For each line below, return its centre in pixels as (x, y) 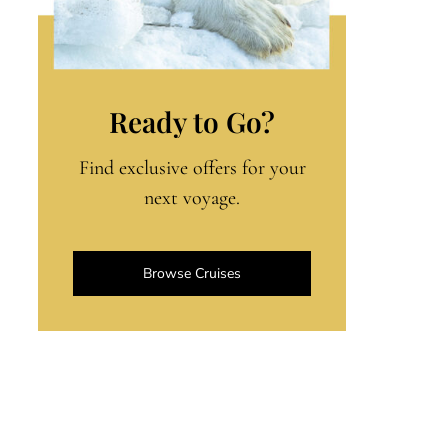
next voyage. (192, 197)
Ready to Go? (192, 121)
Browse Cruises (192, 273)
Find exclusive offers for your (192, 167)
